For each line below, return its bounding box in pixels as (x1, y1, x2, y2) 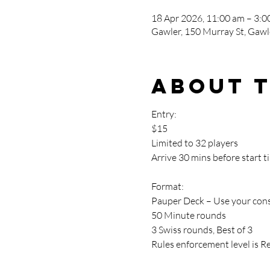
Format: (151, 180, 184, 192)
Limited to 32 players (151, 137, 238, 149)
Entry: (151, 108, 177, 120)
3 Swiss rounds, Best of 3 (151, 224, 253, 236)
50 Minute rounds (151, 209, 226, 221)
